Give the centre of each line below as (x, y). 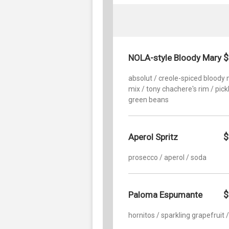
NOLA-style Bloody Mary (175, 58)
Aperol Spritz (153, 137)
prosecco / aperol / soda (167, 157)
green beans (148, 99)
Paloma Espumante (165, 194)
